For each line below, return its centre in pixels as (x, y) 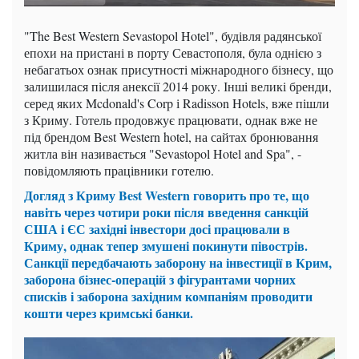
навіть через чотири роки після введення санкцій (166, 212)
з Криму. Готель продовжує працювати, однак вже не (171, 120)
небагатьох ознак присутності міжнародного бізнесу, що (179, 69)
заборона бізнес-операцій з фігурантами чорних (160, 279)
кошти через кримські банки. (109, 313)
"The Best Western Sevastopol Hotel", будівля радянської (173, 36)
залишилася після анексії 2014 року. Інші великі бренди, (178, 86)
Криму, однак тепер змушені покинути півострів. (166, 246)
